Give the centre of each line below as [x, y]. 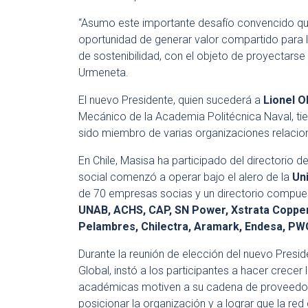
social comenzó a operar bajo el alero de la [185, 177]
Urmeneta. [103, 73]
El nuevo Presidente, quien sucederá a [171, 100]
